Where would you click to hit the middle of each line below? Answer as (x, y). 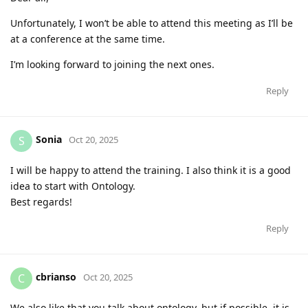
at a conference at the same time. (88, 38)
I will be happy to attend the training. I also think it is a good (151, 170)
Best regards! (41, 201)
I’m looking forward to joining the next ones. (112, 64)
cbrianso (56, 277)
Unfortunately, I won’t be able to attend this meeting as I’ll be (152, 23)
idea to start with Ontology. (73, 186)
